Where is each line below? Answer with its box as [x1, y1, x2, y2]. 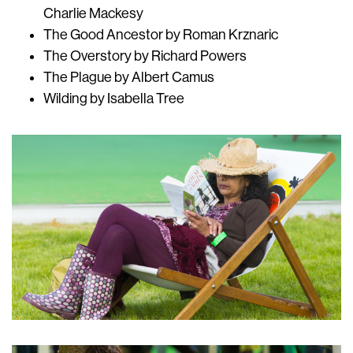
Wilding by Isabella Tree [43, 91, 184, 106]
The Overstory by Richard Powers [43, 48, 247, 64]
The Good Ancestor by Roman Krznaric [43, 27, 278, 43]
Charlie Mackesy [43, 6, 143, 21]
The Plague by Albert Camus [43, 69, 214, 85]
